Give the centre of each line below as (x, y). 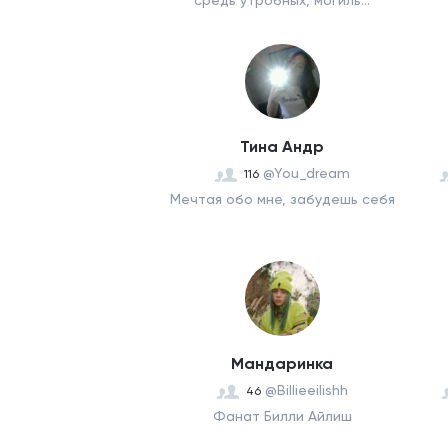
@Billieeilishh (306, 390)
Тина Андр (282, 146)
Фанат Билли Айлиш (282, 416)
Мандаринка (282, 363)
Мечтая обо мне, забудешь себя (282, 199)
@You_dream (306, 173)
